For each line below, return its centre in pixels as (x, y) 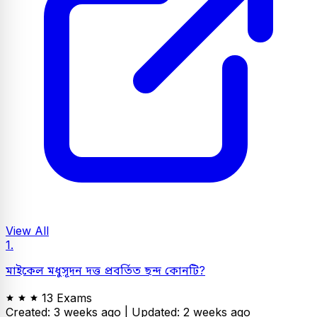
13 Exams (67, 298)
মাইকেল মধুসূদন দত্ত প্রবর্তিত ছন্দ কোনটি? (105, 270)
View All (27, 231)
